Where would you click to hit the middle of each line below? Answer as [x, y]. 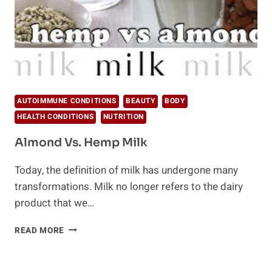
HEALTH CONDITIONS [56, 117]
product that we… [54, 203]
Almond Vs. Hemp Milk [81, 142]
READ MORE [40, 230]
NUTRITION [124, 117]
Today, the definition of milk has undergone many [126, 170]
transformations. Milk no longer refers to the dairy [129, 186]
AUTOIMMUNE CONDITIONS [67, 101]
